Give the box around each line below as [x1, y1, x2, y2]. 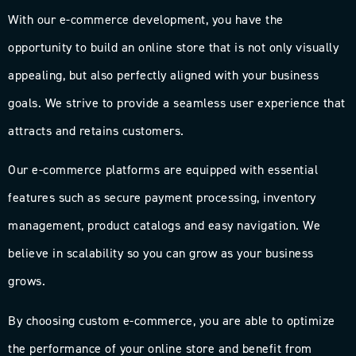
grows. [8, 273, 45, 290]
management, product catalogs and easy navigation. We [8, 217, 320, 234]
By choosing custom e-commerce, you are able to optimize [8, 311, 335, 329]
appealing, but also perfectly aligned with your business [8, 66, 319, 83]
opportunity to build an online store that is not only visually [8, 38, 339, 56]
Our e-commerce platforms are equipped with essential [8, 161, 318, 179]
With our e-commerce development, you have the [8, 10, 284, 28]
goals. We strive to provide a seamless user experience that [8, 94, 346, 111]
